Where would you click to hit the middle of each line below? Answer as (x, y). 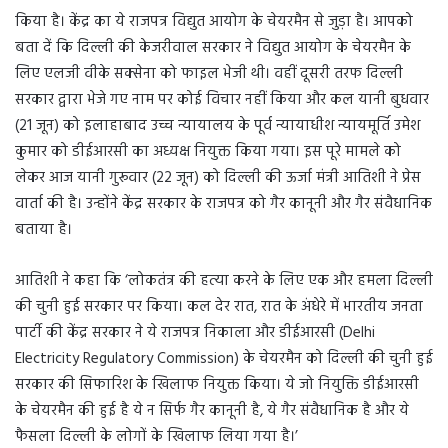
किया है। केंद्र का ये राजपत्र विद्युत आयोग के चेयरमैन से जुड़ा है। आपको (214, 22)
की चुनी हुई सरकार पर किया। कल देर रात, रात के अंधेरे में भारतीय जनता (219, 307)
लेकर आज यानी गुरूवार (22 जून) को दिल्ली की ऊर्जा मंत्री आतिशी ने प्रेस (218, 178)
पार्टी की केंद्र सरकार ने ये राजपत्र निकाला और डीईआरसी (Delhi (195, 333)
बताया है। (43, 230)
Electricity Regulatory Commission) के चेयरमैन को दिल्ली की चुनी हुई (224, 359)
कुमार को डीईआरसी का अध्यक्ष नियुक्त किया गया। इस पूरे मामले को (208, 152)
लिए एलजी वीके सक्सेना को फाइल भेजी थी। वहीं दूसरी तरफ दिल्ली (209, 74)
